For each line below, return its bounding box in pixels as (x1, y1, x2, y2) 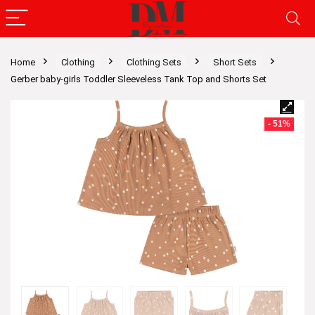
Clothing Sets (127, 57, 181, 67)
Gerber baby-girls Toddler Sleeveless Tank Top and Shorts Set (11, 74, 266, 84)
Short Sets (213, 57, 257, 67)
